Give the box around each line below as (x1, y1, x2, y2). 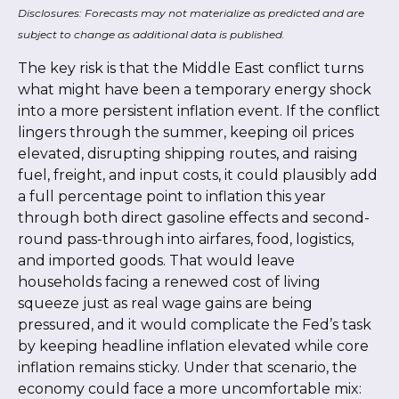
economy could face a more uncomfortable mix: (18, 379, 362, 397)
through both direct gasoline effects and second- (18, 208, 370, 226)
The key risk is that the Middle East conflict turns (18, 59, 363, 77)
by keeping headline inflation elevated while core (18, 337, 369, 354)
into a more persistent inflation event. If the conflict (18, 102, 380, 119)
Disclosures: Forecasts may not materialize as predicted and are (18, 5, 364, 20)
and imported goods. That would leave (18, 251, 295, 269)
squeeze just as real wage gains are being (18, 294, 313, 312)
